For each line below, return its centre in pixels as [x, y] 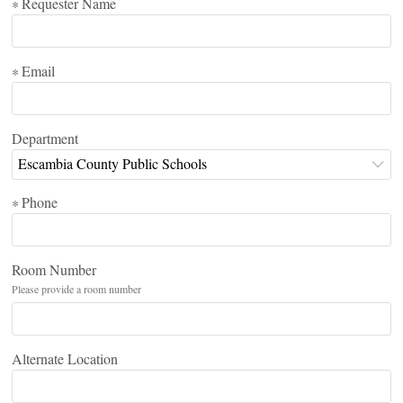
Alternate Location [64, 358]
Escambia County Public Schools [112, 163]
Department [45, 138]
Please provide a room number [76, 289]
